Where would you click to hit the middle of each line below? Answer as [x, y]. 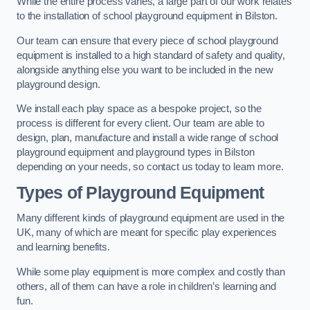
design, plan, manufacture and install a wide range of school [148, 138]
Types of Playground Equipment [140, 192]
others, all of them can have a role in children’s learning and [146, 286]
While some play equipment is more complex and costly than [151, 272]
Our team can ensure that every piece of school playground [147, 40]
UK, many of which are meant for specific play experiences [147, 233]
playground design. [58, 84]
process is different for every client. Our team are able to [140, 124]
